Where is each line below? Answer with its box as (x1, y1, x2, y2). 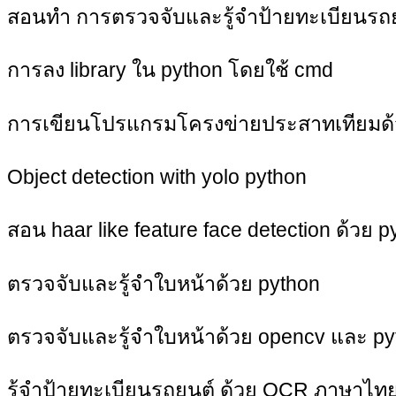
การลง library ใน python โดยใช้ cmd (7, 58, 333, 82)
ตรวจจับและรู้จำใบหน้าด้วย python (7, 271, 320, 295)
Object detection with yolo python (7, 164, 307, 188)
